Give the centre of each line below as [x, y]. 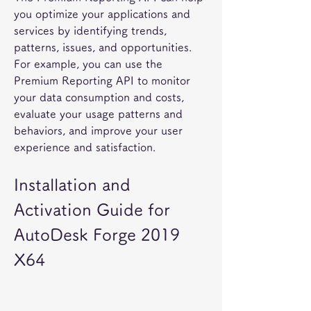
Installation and [72, 185]
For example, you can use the [88, 64]
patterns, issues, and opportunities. [103, 47]
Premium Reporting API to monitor [102, 81]
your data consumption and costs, [99, 97]
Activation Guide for [92, 210]
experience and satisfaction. [85, 147]
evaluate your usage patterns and [98, 114]
